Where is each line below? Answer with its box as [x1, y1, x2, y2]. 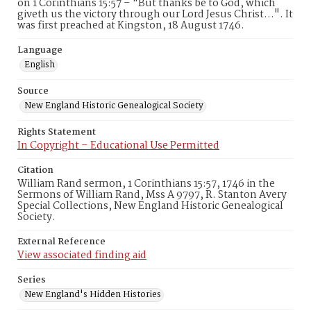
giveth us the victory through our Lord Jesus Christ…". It [17, 6, 293, 23]
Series [17, 273, 46, 287]
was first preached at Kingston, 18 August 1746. [17, 17, 244, 34]
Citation [17, 163, 53, 178]
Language [17, 43, 62, 58]
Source [17, 84, 49, 99]
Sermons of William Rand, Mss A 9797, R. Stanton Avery [17, 187, 287, 203]
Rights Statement [17, 125, 96, 140]
